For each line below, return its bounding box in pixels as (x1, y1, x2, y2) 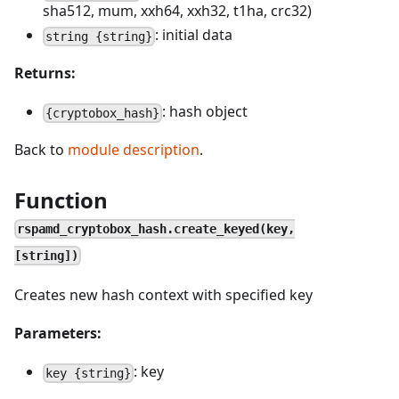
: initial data (155, 25, 233, 45)
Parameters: (14, 323, 102, 343)
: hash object (162, 102, 248, 121)
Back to (14, 140, 68, 159)
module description (68, 140, 199, 159)
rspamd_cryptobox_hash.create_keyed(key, (17, 221, 296, 236)
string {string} (45, 28, 153, 44)
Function (14, 185, 108, 215)
